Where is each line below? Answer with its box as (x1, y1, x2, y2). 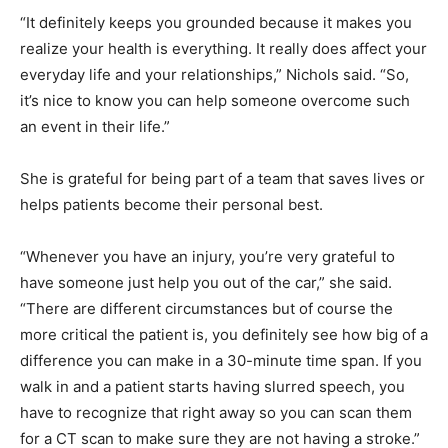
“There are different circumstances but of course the (20, 298, 393, 318)
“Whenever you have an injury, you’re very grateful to (20, 246, 395, 266)
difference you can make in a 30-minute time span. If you (20, 350, 422, 370)
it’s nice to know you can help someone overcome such (20, 90, 410, 110)
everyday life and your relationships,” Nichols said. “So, (20, 64, 409, 84)
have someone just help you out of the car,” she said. (20, 272, 392, 292)
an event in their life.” (20, 116, 170, 136)
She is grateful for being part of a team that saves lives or (20, 168, 425, 188)
